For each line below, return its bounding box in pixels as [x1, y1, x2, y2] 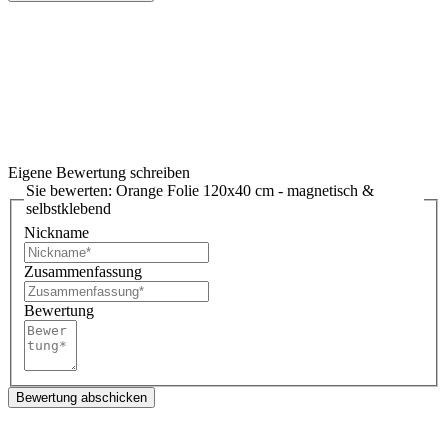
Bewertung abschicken [16, 390, 147, 406]
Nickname [24, 224, 89, 242]
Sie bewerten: [26, 182, 116, 200]
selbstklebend [26, 200, 111, 218]
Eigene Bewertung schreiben [8, 164, 190, 182]
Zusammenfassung [24, 263, 142, 281]
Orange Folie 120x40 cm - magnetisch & [116, 182, 374, 200]
